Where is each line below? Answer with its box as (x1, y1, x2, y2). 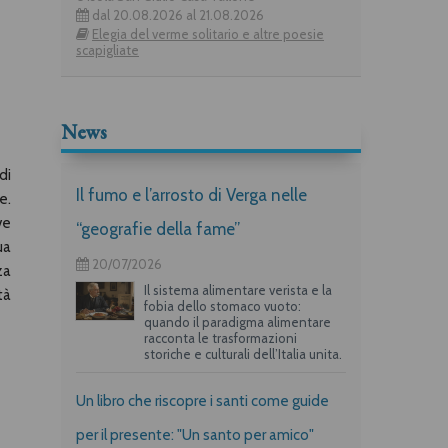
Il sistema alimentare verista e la (143, 281, 332, 298)
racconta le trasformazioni (143, 329, 297, 346)
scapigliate (76, 41, 139, 58)
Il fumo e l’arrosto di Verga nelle (76, 184, 307, 205)
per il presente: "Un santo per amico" (76, 425, 314, 444)
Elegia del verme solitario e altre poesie (92, 25, 324, 42)
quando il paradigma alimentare (143, 313, 331, 330)
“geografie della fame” (76, 218, 240, 239)
